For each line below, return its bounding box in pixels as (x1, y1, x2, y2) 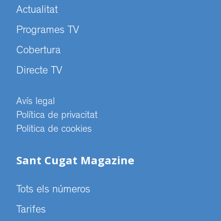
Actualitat (16, 5, 58, 17)
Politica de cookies (16, 125, 92, 135)
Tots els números (16, 185, 90, 196)
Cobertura (16, 46, 61, 57)
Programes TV (16, 26, 79, 37)
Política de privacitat (16, 111, 98, 121)
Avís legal (16, 97, 55, 108)
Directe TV (16, 66, 62, 77)
